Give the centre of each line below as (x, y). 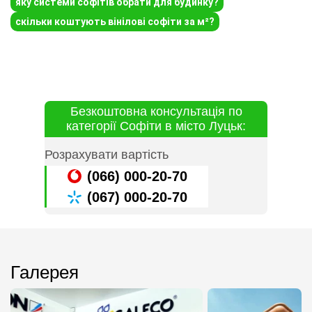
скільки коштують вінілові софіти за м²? (115, 22)
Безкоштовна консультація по (156, 112)
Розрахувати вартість (107, 155)
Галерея (45, 273)
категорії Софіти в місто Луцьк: (156, 126)
